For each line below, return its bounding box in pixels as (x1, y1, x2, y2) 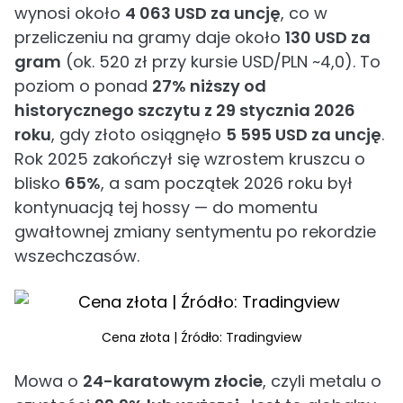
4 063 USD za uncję (125, 2, 281, 24)
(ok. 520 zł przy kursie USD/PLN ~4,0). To (61, 50, 381, 73)
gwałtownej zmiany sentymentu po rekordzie (14, 220, 376, 243)
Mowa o (14, 370, 83, 392)
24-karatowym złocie (83, 370, 263, 392)
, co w (281, 2, 327, 24)
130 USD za (285, 26, 371, 49)
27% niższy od (152, 75, 266, 97)
